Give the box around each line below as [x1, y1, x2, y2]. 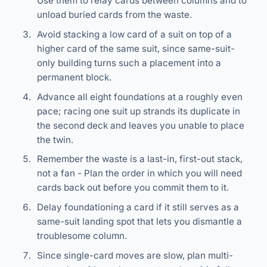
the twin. [36, 133, 73, 145]
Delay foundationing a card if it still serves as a [36, 201, 239, 213]
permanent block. [36, 71, 111, 83]
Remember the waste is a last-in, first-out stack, [36, 153, 243, 165]
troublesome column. [36, 230, 127, 242]
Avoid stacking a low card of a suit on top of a [36, 28, 232, 40]
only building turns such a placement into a [36, 57, 221, 69]
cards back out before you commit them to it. [36, 182, 229, 194]
